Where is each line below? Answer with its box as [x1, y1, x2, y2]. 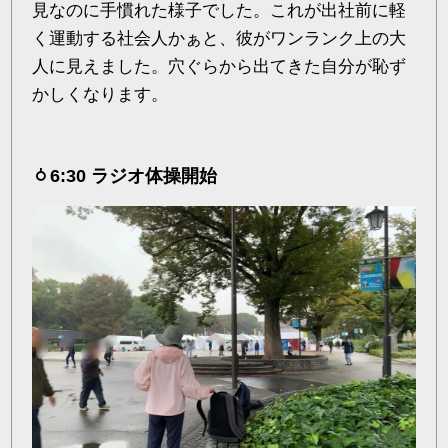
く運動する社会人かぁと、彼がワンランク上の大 [32, 28, 407, 48]
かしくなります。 [32, 84, 169, 104]
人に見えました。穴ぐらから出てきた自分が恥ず [32, 56, 407, 76]
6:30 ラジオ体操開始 [50, 165, 218, 186]
